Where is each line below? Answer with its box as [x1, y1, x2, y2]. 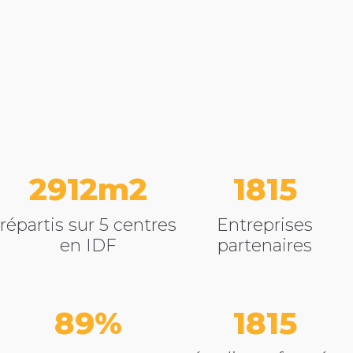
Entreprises [217, 214, 313, 236]
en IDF [60, 235, 117, 256]
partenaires [217, 235, 312, 256]
